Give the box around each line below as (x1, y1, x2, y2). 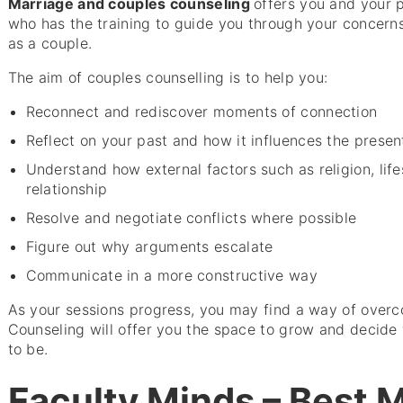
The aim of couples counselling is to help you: (7, 68, 328, 87)
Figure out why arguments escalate (25, 237, 273, 256)
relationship (25, 180, 108, 199)
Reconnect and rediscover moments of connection (25, 103, 378, 121)
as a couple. (7, 34, 93, 53)
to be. (7, 340, 49, 359)
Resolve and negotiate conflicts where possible (25, 209, 357, 228)
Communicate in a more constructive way (25, 266, 318, 285)
